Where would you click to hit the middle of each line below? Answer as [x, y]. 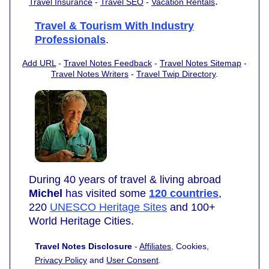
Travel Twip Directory [176, 74]
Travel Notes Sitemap [201, 63]
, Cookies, [190, 246]
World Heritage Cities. [81, 221]
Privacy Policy [61, 260]
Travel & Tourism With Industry [114, 26]
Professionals [70, 40]
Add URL [39, 63]
